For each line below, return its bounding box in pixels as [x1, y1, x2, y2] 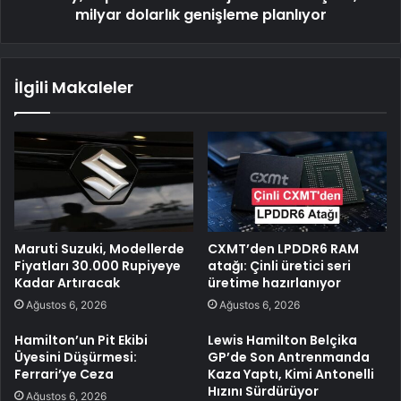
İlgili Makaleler [14, 75, 133, 98]
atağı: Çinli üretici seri [208, 257, 351, 276]
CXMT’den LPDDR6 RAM [208, 240, 359, 259]
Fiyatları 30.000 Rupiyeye [14, 257, 181, 276]
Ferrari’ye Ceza [14, 365, 114, 384]
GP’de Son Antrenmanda [208, 348, 370, 367]
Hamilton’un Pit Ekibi [14, 331, 148, 350]
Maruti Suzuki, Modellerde [14, 240, 184, 259]
